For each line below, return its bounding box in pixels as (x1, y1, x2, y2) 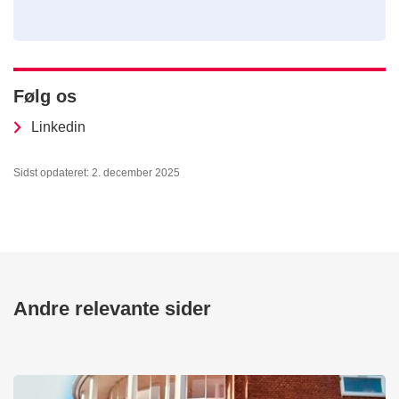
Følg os (13, 86, 77, 107)
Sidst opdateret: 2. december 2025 (13, 167, 180, 180)
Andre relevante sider (13, 297, 211, 321)
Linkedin (31, 119, 85, 135)
